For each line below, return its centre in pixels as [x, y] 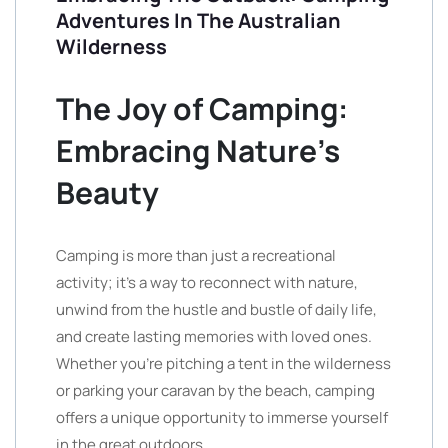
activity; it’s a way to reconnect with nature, [207, 282]
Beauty [107, 192]
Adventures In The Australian [198, 20]
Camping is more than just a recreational [196, 255]
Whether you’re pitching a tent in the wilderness [223, 363]
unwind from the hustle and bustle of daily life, [216, 309]
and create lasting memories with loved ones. [214, 336]
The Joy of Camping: [202, 108]
